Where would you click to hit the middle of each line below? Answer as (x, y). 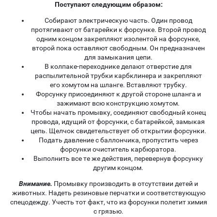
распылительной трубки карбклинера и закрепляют (118, 76)
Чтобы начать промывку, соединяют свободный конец (118, 113)
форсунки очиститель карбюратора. (118, 149)
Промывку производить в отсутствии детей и (125, 184)
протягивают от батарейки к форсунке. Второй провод (118, 30)
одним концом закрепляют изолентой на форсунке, (118, 39)
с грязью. (108, 211)
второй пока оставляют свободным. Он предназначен (118, 48)
